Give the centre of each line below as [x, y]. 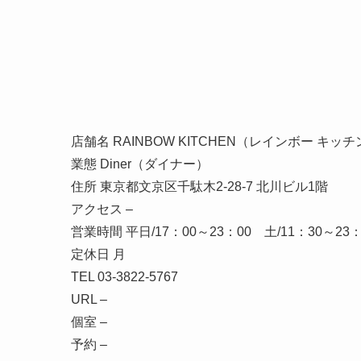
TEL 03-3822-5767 [124, 276]
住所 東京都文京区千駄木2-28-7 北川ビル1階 [199, 186]
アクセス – [102, 209]
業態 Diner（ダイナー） [140, 164]
